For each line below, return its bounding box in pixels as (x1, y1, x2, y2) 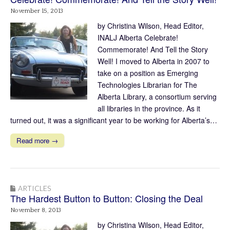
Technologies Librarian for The (98, 80, 197, 90)
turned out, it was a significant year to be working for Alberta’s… (10, 115, 217, 126)
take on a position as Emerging (98, 68, 198, 79)
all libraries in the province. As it (98, 103, 200, 114)
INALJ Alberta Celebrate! (98, 32, 178, 43)
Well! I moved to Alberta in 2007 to (98, 56, 209, 67)
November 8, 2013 (10, 207, 61, 214)
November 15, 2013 (10, 8, 63, 15)
